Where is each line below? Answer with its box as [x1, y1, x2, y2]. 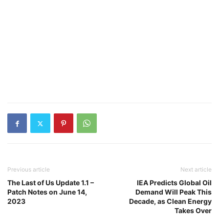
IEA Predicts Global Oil [137, 178, 212, 187]
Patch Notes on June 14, [7, 188, 87, 196]
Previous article [7, 166, 50, 173]
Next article [180, 166, 212, 173]
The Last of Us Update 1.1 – [7, 178, 94, 187]
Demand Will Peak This [135, 188, 212, 196]
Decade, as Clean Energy [129, 197, 212, 205]
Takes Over [175, 206, 212, 215]
